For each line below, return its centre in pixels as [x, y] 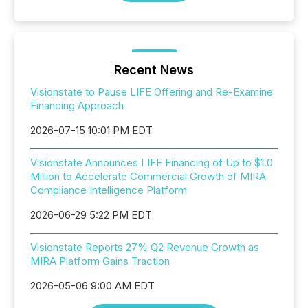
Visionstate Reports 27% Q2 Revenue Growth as [145, 247]
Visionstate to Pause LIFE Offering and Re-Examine [152, 92]
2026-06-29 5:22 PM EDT [91, 215]
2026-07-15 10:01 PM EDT [91, 130]
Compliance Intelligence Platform [109, 190]
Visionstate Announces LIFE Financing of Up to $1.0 [152, 163]
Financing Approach [77, 106]
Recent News [154, 70]
